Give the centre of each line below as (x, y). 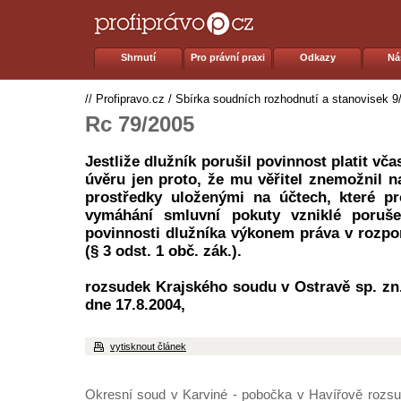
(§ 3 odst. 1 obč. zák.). (163, 251)
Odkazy (318, 57)
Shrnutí (139, 57)
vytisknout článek (148, 346)
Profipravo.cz (130, 99)
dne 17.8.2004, (135, 305)
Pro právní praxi (228, 57)
